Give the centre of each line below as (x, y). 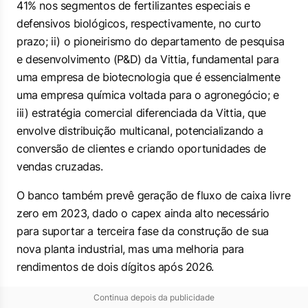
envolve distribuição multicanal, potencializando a (140, 131)
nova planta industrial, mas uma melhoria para (131, 249)
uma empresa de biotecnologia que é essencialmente (148, 77)
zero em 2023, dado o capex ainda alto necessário (143, 213)
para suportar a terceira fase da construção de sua (143, 231)
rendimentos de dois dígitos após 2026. (115, 267)
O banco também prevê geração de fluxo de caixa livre (154, 195)
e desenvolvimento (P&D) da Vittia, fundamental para (148, 59)
